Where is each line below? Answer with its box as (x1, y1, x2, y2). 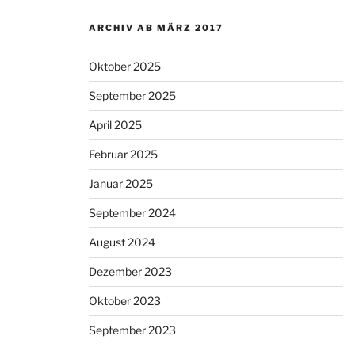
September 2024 (89, 206, 176, 220)
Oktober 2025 (89, 59, 161, 74)
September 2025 (89, 89, 176, 103)
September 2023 (89, 323, 176, 338)
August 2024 (89, 235, 155, 250)
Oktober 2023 (89, 294, 161, 308)
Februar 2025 (89, 147, 158, 162)
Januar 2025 (89, 177, 153, 191)
